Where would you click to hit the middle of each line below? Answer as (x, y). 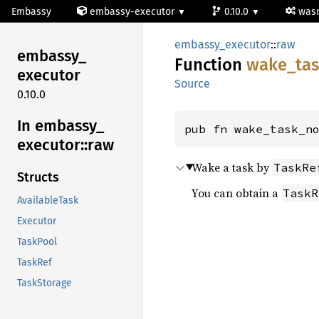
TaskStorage (45, 283)
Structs (38, 178)
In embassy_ (61, 125)
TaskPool (37, 242)
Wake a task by (232, 167)
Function (210, 65)
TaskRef (35, 263)
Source (192, 84)
